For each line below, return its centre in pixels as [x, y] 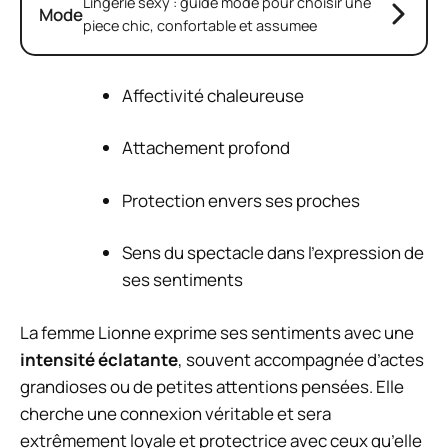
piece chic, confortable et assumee [200, 26]
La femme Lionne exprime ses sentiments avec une [217, 332]
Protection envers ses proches [241, 200]
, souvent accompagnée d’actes [301, 359]
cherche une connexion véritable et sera [175, 413]
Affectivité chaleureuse [213, 95]
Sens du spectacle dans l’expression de [273, 253]
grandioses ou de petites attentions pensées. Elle [212, 386]
